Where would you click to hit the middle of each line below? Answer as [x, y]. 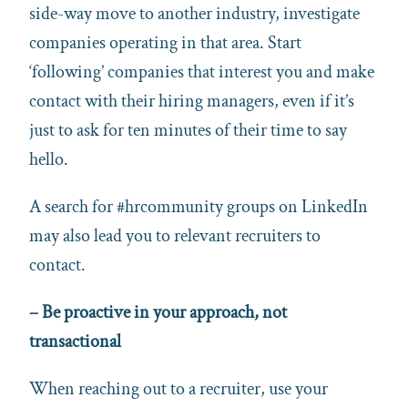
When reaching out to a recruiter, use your [178, 388]
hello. [49, 159]
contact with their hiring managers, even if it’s [192, 101]
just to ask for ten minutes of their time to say [188, 130]
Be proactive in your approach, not [164, 312]
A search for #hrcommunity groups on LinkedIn [199, 206]
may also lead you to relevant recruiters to [175, 235]
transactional [75, 341]
